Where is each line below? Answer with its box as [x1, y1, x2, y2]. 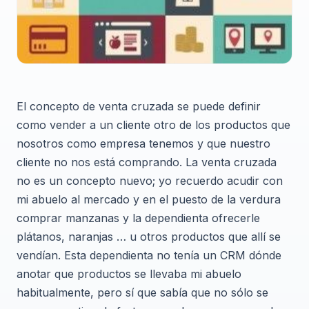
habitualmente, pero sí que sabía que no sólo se [17, 285, 268, 299]
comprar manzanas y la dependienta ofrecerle [17, 210, 260, 225]
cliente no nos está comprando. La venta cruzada [17, 154, 277, 169]
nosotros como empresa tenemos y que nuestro [17, 136, 270, 150]
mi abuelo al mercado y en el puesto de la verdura [17, 192, 281, 206]
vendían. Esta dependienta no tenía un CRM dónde [17, 248, 281, 262]
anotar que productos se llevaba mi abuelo [17, 266, 241, 281]
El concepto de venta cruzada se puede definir [17, 99, 261, 113]
